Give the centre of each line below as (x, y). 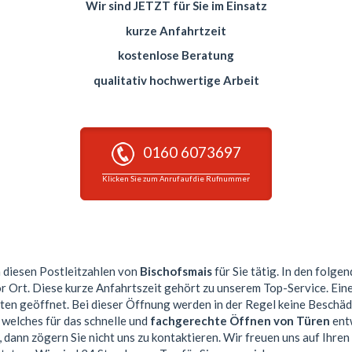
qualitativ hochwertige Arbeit (176, 80)
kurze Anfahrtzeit (176, 30)
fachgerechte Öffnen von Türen (240, 321)
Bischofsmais (176, 271)
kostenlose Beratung (176, 55)
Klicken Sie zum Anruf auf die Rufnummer (176, 178)
